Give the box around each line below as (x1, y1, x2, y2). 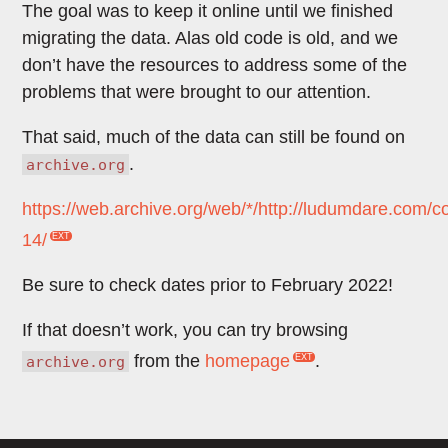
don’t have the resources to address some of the (22, 55, 408, 75)
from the (129, 351, 206, 371)
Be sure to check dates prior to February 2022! (22, 275, 394, 295)
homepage (205, 351, 291, 371)
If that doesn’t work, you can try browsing (22, 320, 349, 340)
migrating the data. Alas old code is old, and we (22, 28, 399, 48)
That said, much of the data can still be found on (22, 127, 406, 147)
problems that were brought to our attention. (22, 82, 372, 102)
